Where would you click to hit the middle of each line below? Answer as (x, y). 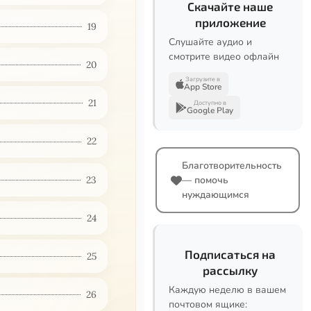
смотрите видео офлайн (224, 57)
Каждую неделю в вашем (227, 290)
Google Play (210, 110)
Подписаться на (230, 254)
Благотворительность (232, 166)
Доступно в (210, 103)
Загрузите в (203, 79)
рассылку (230, 270)
